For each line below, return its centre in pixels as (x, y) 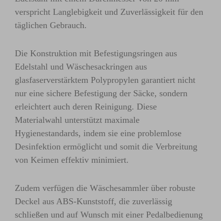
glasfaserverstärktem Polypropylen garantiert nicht (105, 80)
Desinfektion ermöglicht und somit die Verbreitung (106, 147)
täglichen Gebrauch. (51, 25)
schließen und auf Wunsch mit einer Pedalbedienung (109, 215)
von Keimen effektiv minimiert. (72, 160)
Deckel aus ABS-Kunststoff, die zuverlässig (93, 202)
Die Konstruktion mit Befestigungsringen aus (96, 54)
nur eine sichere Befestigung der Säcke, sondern (101, 93)
